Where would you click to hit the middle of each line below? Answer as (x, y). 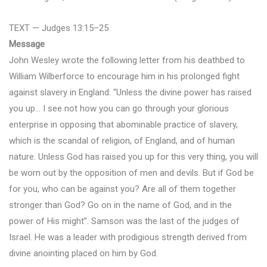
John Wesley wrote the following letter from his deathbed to (127, 60)
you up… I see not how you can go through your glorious (119, 108)
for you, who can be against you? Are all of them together (122, 189)
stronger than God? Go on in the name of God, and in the (120, 205)
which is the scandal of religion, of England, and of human (122, 141)
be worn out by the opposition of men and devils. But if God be (131, 173)
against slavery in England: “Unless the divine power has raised (130, 92)
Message (27, 44)
